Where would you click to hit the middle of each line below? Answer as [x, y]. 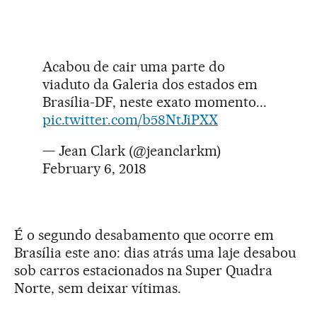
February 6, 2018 [94, 169]
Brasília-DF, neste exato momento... [155, 102]
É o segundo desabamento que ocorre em [144, 235]
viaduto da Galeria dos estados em [150, 85]
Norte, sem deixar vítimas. [98, 288]
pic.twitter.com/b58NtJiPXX [130, 120]
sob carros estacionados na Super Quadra [144, 271]
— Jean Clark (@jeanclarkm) [132, 151]
